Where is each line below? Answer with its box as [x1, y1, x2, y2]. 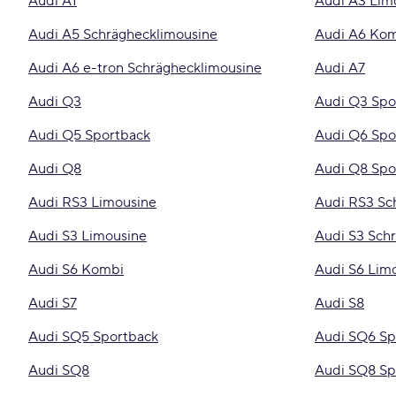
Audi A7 [315, 59, 365, 77]
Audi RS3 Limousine [28, 194, 156, 211]
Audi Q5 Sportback [28, 126, 150, 144]
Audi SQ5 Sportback [28, 328, 158, 346]
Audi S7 [28, 294, 77, 312]
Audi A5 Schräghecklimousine [28, 26, 217, 43]
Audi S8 [315, 294, 364, 312]
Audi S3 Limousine [28, 227, 147, 245]
